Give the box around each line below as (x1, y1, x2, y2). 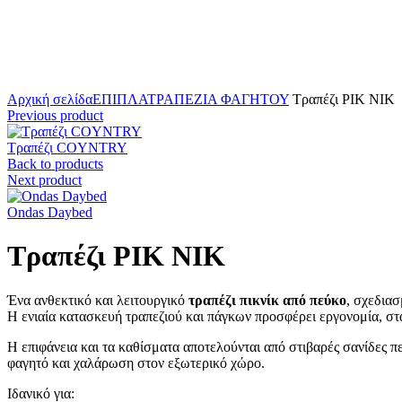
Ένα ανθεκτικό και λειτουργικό (7, 292, 188, 308)
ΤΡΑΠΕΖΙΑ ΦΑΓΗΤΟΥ (147, 92, 289, 107)
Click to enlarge (7, 75, 97, 91)
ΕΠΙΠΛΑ (92, 92, 147, 107)
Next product (7, 172, 82, 188)
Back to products (7, 156, 103, 171)
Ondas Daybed (7, 205, 92, 220)
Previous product (7, 108, 103, 123)
